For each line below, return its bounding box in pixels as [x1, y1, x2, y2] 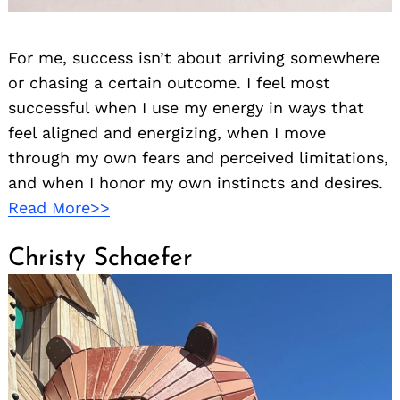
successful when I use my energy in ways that [8, 98, 364, 118]
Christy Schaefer [8, 246, 193, 272]
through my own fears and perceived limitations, [8, 148, 388, 168]
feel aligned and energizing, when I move [8, 123, 326, 143]
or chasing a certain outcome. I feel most [8, 73, 330, 93]
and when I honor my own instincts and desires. [8, 173, 383, 193]
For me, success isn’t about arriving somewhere [8, 48, 379, 68]
